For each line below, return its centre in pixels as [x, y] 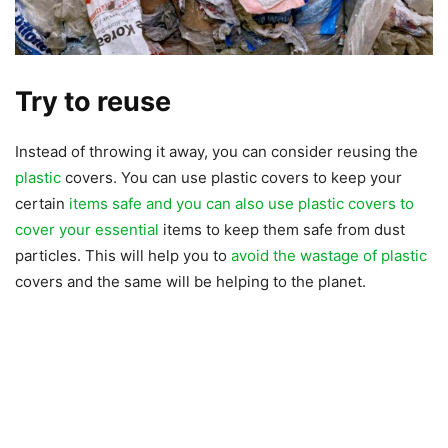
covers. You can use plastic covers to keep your [231, 178]
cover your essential [87, 230]
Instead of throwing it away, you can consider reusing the [216, 152]
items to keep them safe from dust [282, 230]
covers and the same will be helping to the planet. [190, 282]
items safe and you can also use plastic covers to [241, 204]
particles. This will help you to [123, 256]
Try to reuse [93, 102]
